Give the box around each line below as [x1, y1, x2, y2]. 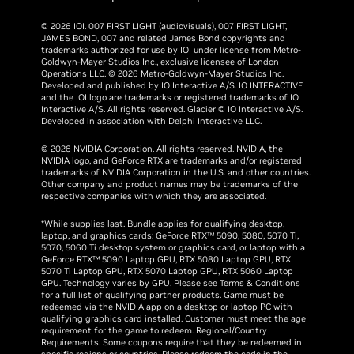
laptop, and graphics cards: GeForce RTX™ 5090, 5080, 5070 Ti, [41, 229, 299, 241]
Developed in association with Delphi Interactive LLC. [41, 115, 262, 126]
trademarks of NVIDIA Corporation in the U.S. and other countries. [41, 166, 311, 178]
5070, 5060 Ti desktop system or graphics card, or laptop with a [41, 241, 306, 253]
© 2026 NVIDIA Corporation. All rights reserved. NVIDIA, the [41, 142, 284, 154]
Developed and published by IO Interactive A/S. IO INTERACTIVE [41, 79, 304, 91]
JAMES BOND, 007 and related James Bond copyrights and [41, 32, 286, 43]
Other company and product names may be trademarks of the [41, 178, 299, 190]
